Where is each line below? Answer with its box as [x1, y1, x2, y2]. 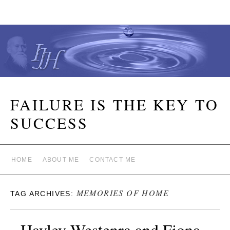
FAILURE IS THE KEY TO [10, 93, 219, 114]
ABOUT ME [42, 156, 80, 163]
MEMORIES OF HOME [76, 187, 169, 198]
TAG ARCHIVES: [10, 189, 76, 198]
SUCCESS [10, 112, 88, 133]
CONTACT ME [89, 156, 136, 163]
